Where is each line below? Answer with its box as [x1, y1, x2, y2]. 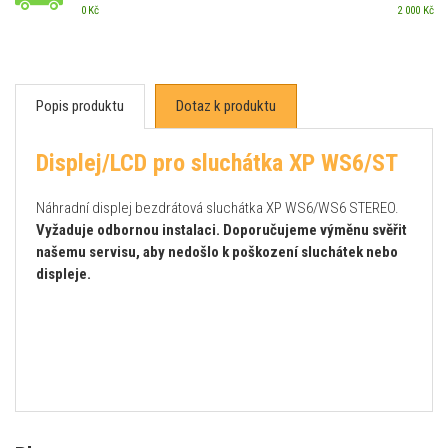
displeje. [36, 265, 91, 283]
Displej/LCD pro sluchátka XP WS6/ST [36, 149, 398, 177]
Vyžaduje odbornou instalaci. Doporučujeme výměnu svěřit [36, 221, 407, 239]
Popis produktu [36, 97, 124, 115]
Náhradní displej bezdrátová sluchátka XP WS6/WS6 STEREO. [36, 199, 399, 217]
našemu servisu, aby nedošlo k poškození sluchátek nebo [36, 243, 398, 261]
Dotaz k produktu [176, 97, 276, 115]
